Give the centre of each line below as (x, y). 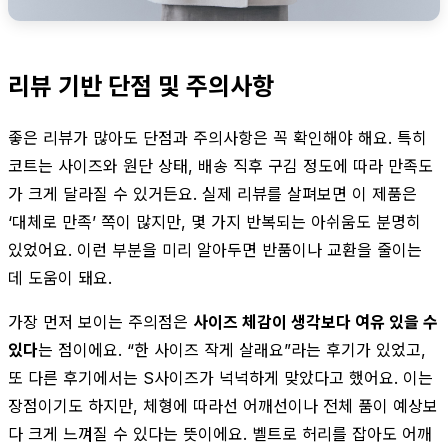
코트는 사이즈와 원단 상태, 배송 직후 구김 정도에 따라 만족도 (220, 165)
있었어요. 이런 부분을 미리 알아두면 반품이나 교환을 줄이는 (215, 249)
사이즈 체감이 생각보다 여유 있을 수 (315, 321)
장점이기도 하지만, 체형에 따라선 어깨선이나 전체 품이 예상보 (223, 405)
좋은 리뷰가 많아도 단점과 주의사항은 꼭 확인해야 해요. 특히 (217, 137)
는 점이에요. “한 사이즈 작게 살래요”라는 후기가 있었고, (232, 349)
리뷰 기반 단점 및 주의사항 (141, 86)
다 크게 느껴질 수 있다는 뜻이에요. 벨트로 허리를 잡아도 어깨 (220, 433)
